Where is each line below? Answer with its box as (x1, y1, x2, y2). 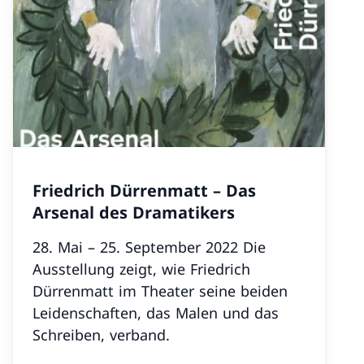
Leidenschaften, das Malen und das (32, 303, 279, 323)
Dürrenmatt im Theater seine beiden (32, 281, 288, 301)
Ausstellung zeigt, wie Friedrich (32, 259, 250, 279)
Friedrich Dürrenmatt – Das (32, 180, 256, 201)
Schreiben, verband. (32, 325, 170, 344)
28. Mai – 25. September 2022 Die (32, 237, 243, 257)
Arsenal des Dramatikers (32, 201, 235, 223)
